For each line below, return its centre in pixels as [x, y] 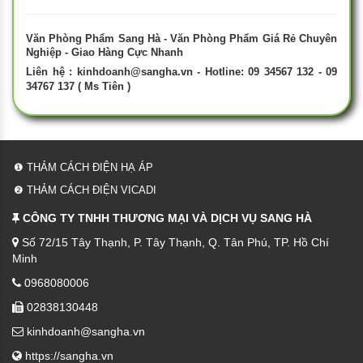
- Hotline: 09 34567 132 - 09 [265, 72]
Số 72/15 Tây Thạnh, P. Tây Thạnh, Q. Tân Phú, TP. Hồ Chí [174, 242]
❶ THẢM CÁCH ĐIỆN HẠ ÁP [83, 167]
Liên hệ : [51, 72]
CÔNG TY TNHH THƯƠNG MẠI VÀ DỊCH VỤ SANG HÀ [167, 218]
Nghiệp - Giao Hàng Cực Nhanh [105, 52]
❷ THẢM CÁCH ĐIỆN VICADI [85, 190]
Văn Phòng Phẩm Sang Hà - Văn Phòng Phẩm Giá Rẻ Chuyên [181, 38]
